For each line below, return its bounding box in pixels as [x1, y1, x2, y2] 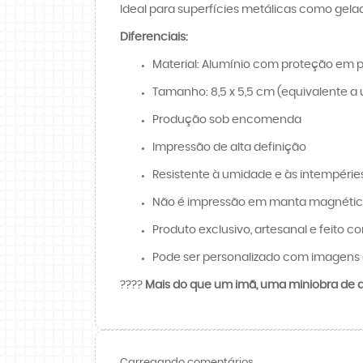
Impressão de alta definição [152, 141, 306, 153]
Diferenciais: [120, 31, 188, 43]
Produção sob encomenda [152, 113, 301, 126]
